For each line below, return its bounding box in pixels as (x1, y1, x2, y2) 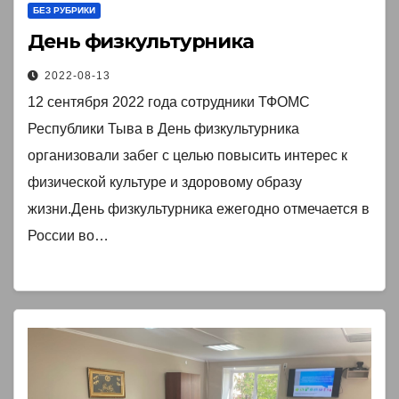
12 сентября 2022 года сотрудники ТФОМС (28, 94, 310, 110)
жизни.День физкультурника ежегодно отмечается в (28, 201, 370, 217)
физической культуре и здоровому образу (28, 175, 302, 191)
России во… (28, 228, 109, 244)
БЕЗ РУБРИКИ (33, 5, 95, 16)
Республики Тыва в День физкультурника (28, 121, 299, 137)
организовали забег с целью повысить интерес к (28, 148, 347, 164)
